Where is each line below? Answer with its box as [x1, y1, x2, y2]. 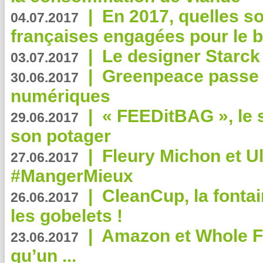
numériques [11, 86, 110, 106]
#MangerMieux [11, 166, 133, 186]
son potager [11, 126, 111, 146]
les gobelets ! [11, 206, 123, 225]
